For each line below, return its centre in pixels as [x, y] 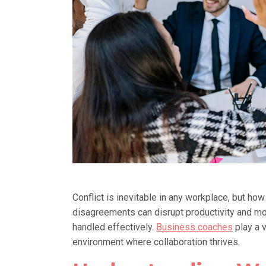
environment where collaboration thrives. [156, 242]
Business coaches [194, 227]
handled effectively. [114, 227]
